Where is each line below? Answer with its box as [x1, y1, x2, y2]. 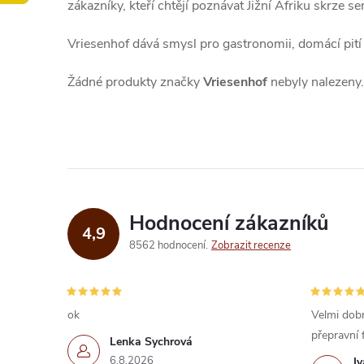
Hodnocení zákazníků [129, 210, 328, 237]
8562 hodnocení [129, 238, 208, 253]
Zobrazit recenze [211, 238, 291, 253]
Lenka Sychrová [110, 334, 193, 349]
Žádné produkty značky [67, 73, 203, 91]
